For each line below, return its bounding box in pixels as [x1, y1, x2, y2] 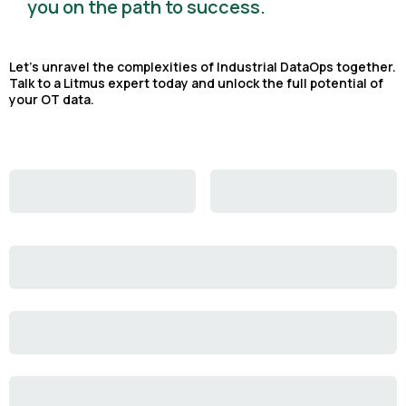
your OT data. [9, 91, 94, 108]
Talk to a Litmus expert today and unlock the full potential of [9, 74, 383, 92]
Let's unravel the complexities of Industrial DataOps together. [9, 58, 396, 75]
